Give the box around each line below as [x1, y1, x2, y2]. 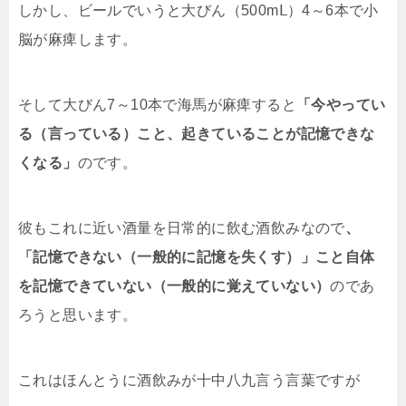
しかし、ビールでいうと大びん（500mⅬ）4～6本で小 [18, 3, 379, 19]
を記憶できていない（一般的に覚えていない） [18, 278, 331, 295]
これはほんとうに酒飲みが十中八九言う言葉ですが [18, 372, 361, 389]
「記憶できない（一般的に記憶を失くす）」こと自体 [18, 249, 375, 266]
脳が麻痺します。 [18, 32, 138, 48]
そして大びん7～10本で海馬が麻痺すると [18, 97, 296, 113]
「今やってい [296, 97, 386, 113]
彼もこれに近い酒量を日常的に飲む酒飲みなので [18, 220, 345, 237]
